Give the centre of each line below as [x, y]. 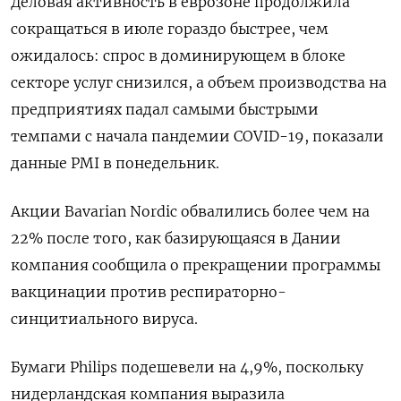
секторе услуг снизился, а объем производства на [199, 83]
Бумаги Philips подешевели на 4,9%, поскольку [187, 367]
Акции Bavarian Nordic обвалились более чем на [190, 212]
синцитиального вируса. [104, 319]
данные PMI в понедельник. [115, 163]
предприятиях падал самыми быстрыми [165, 110]
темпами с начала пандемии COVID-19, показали [197, 137]
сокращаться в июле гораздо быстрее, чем [170, 29]
